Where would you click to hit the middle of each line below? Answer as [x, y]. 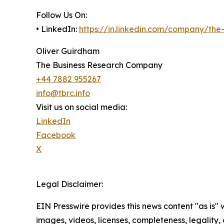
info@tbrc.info [63, 93]
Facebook [56, 135]
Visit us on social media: [81, 107]
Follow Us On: [61, 15]
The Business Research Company [99, 65]
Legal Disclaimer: [69, 184]
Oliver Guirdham [68, 51]
